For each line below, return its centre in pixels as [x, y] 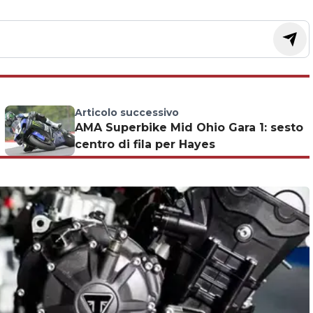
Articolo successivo [126, 112]
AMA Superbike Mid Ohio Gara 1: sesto [189, 128]
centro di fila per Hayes [145, 144]
